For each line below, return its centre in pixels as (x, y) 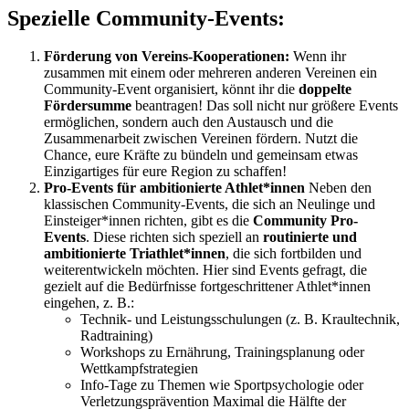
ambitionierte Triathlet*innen (135, 254)
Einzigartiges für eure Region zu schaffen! (165, 172)
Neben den (338, 188)
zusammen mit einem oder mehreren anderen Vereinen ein (210, 73)
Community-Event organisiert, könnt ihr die (171, 89)
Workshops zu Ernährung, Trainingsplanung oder (222, 352)
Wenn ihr (318, 57)
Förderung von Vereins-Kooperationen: (167, 57)
